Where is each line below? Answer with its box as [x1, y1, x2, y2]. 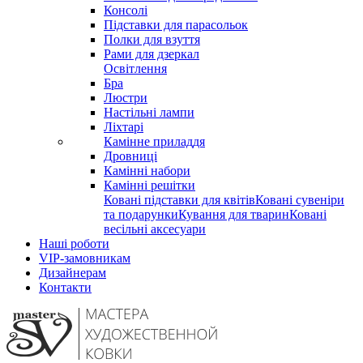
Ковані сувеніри [255, 193, 344, 207]
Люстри [104, 91, 147, 105]
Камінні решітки [104, 178, 195, 193]
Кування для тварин [178, 207, 289, 222]
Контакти [39, 280, 92, 295]
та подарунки [104, 207, 178, 222]
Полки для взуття [104, 32, 200, 47]
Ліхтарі [104, 120, 143, 135]
